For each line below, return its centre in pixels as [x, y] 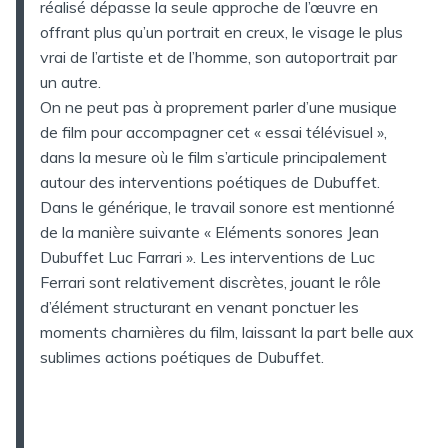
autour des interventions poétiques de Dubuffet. [210, 181]
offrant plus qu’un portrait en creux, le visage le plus [221, 31]
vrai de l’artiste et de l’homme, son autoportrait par [218, 56]
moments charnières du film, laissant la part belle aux [227, 331]
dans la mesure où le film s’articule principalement [213, 156]
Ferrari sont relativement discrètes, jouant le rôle [210, 281]
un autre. [70, 81]
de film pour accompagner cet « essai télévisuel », [213, 131]
